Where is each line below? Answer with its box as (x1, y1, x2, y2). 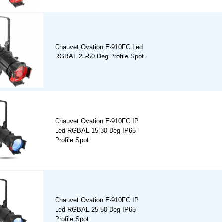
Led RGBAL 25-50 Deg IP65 (55, 206, 136, 214)
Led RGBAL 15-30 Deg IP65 (55, 127, 136, 135)
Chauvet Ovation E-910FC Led (55, 43, 143, 51)
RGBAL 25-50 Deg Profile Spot (55, 53, 144, 60)
